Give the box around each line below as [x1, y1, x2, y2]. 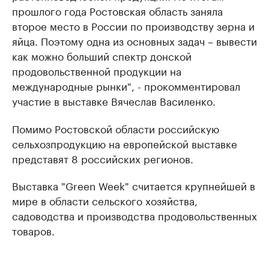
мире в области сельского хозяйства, [12, 192, 198, 208]
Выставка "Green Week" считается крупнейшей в [12, 177, 255, 193]
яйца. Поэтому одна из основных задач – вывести [12, 32, 257, 48]
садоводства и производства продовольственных [12, 207, 257, 223]
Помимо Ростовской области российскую [12, 120, 219, 136]
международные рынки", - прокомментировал [12, 77, 240, 93]
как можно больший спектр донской [12, 47, 192, 63]
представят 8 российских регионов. [12, 150, 193, 166]
